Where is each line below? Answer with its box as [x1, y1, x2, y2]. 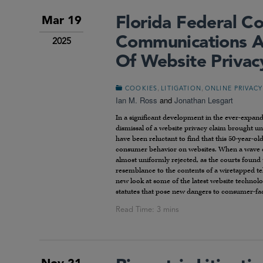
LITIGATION [161, 86, 201, 93]
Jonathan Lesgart [174, 95, 233, 106]
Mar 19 [41, 15, 82, 28]
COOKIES [125, 86, 158, 93]
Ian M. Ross [116, 95, 157, 106]
